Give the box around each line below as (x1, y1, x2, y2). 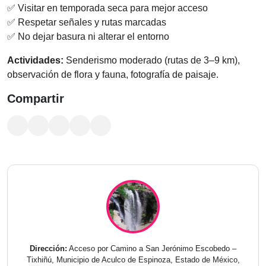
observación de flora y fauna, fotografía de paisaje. (7, 69, 218, 80)
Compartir (7, 92, 64, 105)
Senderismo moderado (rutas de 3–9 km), (64, 55, 240, 65)
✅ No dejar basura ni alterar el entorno (7, 31, 169, 42)
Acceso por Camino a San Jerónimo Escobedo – (67, 244, 236, 253)
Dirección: (30, 244, 67, 253)
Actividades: (7, 55, 64, 65)
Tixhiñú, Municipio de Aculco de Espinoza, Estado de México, (26, 255, 240, 264)
